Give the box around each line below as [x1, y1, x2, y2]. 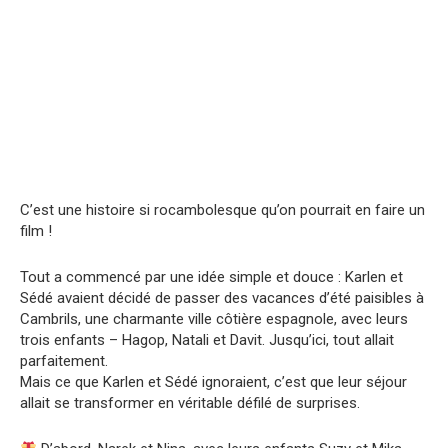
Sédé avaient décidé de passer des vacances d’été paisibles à [20, 289, 424, 308]
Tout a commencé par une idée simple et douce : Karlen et [20, 268, 403, 287]
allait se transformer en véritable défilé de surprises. [20, 394, 360, 413]
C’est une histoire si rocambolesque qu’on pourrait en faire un [20, 201, 425, 220]
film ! [20, 222, 52, 241]
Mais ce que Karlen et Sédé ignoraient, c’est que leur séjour [20, 373, 407, 392]
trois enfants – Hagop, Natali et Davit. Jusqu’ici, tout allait [20, 331, 394, 350]
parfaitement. [20, 352, 108, 371]
